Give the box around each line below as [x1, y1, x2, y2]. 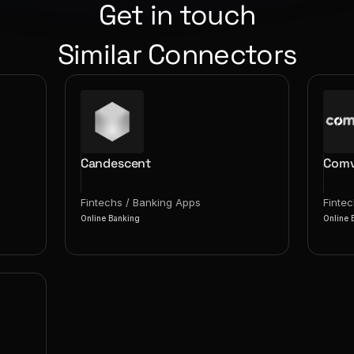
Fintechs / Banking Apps [80, 196, 201, 209]
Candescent [80, 155, 152, 171]
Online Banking [80, 213, 140, 223]
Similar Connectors [57, 37, 297, 72]
